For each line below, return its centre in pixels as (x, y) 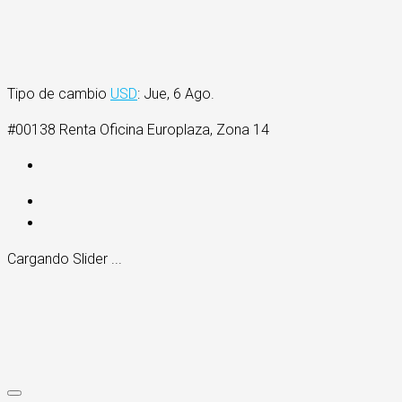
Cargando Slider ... (65, 259)
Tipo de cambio (59, 94)
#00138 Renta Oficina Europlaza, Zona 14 (138, 130)
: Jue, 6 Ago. (176, 94)
